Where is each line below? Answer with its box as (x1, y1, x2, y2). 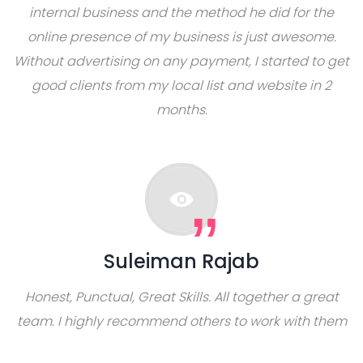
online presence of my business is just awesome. (27, 28, 336, 46)
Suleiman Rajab (104, 248, 259, 275)
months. (156, 100, 207, 119)
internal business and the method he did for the (29, 3, 334, 22)
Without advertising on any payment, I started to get (14, 52, 349, 70)
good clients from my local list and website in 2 (32, 76, 331, 95)
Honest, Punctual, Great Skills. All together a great (24, 288, 339, 306)
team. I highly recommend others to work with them (16, 312, 347, 331)
